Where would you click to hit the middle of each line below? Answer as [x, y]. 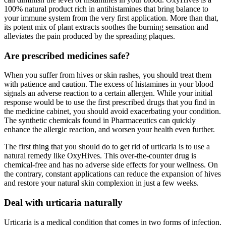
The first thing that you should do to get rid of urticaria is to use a [107, 147]
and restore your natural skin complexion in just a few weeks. [101, 183]
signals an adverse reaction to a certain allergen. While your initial [108, 93]
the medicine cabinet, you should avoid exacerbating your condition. [112, 111]
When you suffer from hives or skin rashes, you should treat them [108, 75]
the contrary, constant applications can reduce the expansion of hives [112, 174]
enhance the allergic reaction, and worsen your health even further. [109, 130]
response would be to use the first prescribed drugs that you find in [109, 102]
